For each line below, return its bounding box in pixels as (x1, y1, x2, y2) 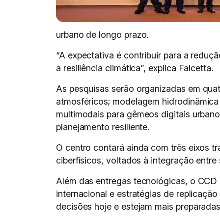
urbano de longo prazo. (56, 29, 149, 40)
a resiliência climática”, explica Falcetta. (56, 63, 213, 73)
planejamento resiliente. (56, 122, 150, 132)
